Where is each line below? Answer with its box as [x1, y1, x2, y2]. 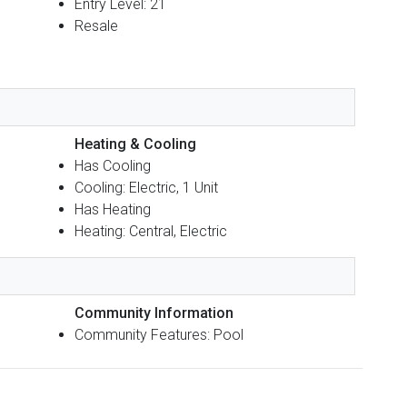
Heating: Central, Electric [74, 222, 227, 240]
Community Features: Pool [74, 325, 243, 343]
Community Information [74, 303, 233, 322]
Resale [74, 16, 118, 35]
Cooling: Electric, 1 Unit [74, 178, 218, 196]
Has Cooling [74, 156, 151, 174]
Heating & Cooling [74, 134, 196, 153]
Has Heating [74, 200, 151, 218]
